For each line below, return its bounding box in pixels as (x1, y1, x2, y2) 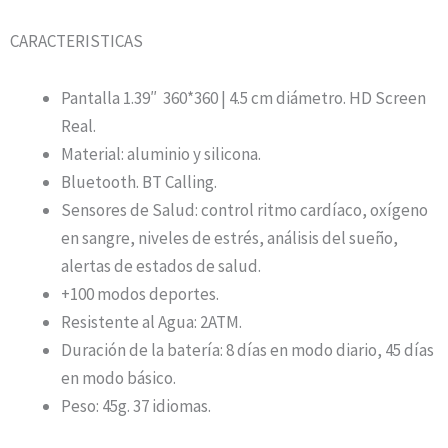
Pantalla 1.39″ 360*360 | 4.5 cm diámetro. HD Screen (61, 87, 426, 110)
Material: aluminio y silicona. (61, 143, 261, 166)
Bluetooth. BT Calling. (61, 171, 217, 194)
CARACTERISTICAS (10, 29, 143, 52)
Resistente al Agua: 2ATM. (61, 311, 242, 334)
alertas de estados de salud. (61, 255, 261, 278)
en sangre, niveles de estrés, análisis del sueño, (61, 227, 398, 250)
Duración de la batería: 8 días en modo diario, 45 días (61, 339, 434, 362)
